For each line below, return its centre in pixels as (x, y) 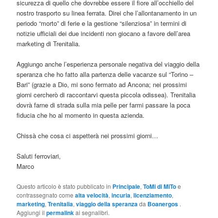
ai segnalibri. (92, 212)
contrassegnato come (46, 195)
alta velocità (92, 195)
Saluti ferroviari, (39, 156)
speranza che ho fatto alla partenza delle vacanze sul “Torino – (105, 74)
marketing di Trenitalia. (49, 44)
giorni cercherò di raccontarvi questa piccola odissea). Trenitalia (106, 95)
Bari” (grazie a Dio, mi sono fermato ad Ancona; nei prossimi (102, 85)
